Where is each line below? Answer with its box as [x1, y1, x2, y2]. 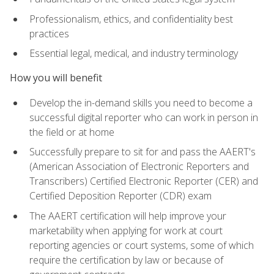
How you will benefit [10, 71, 102, 85]
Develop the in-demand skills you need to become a [29, 95, 253, 109]
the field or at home [29, 125, 114, 139]
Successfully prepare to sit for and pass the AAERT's [29, 145, 256, 159]
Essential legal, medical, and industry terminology [29, 46, 238, 61]
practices [29, 26, 69, 40]
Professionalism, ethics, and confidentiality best [29, 12, 233, 26]
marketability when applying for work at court [29, 223, 223, 237]
